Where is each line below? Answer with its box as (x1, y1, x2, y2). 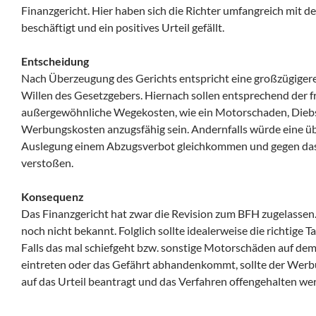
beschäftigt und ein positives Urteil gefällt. (21, 20, 224, 34)
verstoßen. (21, 156, 73, 169)
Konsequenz (21, 190, 84, 203)
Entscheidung (21, 54, 89, 68)
